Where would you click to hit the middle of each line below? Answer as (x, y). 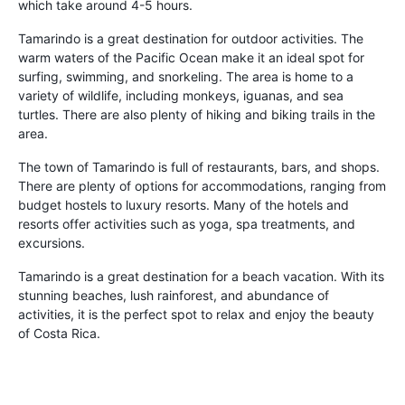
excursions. (52, 242)
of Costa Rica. (59, 333)
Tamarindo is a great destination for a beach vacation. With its (201, 276)
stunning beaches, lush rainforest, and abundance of (174, 295)
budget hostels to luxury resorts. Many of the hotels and (184, 204)
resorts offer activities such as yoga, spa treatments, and (187, 223)
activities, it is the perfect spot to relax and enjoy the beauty (196, 314)
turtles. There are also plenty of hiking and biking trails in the (197, 114)
